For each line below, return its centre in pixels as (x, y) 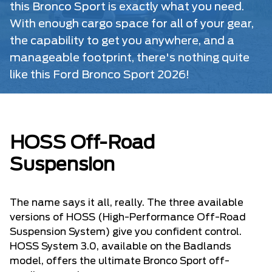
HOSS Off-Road (82, 144)
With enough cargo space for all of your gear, (132, 25)
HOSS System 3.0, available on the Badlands (121, 247)
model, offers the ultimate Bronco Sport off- (120, 261)
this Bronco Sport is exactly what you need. (127, 8)
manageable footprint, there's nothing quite (130, 59)
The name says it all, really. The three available (127, 203)
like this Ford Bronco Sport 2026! (100, 76)
